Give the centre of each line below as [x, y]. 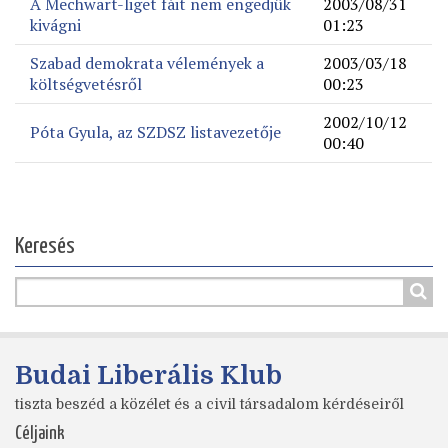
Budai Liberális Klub [148, 375]
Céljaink [40, 434]
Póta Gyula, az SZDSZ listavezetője [155, 132]
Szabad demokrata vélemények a [147, 63]
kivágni [55, 25]
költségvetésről [86, 84]
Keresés [45, 246]
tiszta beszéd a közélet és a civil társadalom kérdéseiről [209, 404]
